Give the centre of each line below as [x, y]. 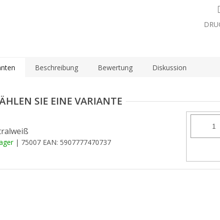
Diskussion [169, 68]
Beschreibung [56, 68]
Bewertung [115, 68]
